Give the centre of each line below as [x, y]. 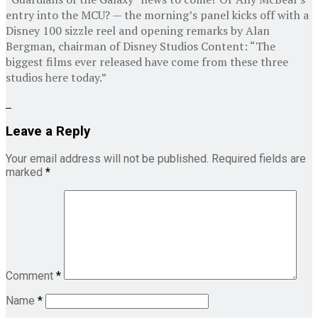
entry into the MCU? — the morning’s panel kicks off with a [157, 15]
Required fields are [259, 159]
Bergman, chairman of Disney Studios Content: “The [141, 46]
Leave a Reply [48, 131]
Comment [31, 276]
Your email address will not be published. [107, 159]
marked [26, 172]
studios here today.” [56, 77]
